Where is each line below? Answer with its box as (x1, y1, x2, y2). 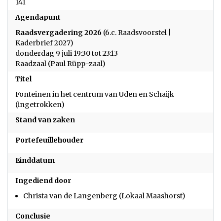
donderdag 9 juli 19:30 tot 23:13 (15, 49, 118, 58)
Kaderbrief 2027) (15, 38, 74, 47)
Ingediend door (15, 176, 71, 185)
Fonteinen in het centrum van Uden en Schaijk (15, 90, 174, 99)
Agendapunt (15, 13, 61, 22)
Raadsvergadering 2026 (15, 28, 102, 37)
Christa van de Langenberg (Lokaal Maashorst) (23, 191, 185, 200)
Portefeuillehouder (15, 136, 83, 145)
